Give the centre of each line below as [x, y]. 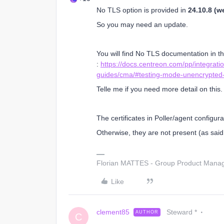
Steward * [182, 212]
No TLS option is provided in [142, 10]
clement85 [113, 212]
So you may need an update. [142, 24]
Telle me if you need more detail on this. [159, 89]
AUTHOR [147, 212]
